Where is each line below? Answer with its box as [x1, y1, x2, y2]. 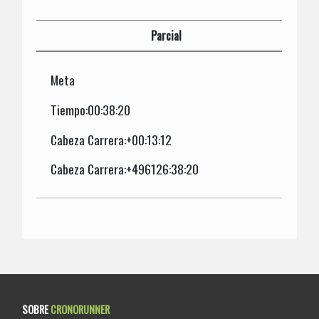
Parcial [151, 26, 182, 44]
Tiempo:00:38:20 [51, 100, 131, 119]
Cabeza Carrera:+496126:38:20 [51, 159, 199, 179]
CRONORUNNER [51, 301, 110, 317]
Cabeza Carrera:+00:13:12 [51, 130, 172, 149]
